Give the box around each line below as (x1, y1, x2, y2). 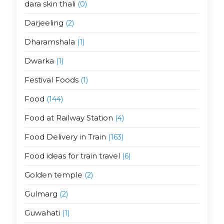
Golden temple (24, 170, 82, 180)
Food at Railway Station (24, 113, 113, 123)
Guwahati (24, 208, 60, 218)
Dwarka (24, 56, 54, 66)
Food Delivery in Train (24, 132, 106, 142)
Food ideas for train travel (24, 151, 120, 161)
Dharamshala (24, 37, 75, 47)
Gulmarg (24, 189, 57, 199)
